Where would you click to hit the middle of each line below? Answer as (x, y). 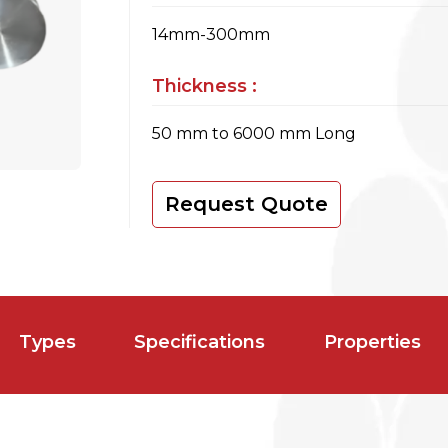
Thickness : (204, 86)
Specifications (200, 342)
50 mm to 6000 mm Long (254, 133)
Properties (373, 342)
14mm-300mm (211, 34)
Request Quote (246, 204)
